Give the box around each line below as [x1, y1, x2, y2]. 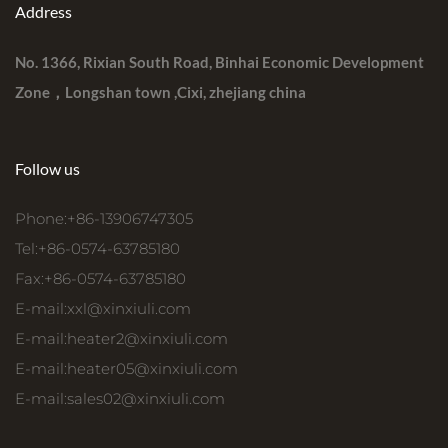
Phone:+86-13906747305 [15, 208, 193, 228]
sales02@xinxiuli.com [67, 388, 225, 408]
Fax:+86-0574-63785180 [15, 268, 186, 288]
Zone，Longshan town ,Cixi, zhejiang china [15, 82, 306, 101]
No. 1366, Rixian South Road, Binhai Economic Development [15, 52, 424, 71]
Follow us [15, 158, 80, 178]
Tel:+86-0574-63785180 [15, 238, 184, 258]
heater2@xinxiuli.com [67, 328, 228, 348]
